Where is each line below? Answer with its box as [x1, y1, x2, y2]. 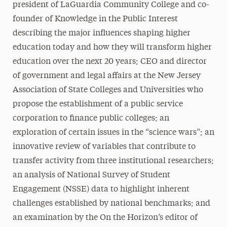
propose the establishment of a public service [12, 100, 183, 108]
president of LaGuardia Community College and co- [12, 1, 209, 9]
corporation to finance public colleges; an [12, 115, 169, 123]
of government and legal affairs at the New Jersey [12, 72, 201, 80]
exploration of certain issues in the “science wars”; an [12, 129, 214, 137]
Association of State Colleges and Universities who [12, 86, 203, 94]
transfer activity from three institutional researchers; [12, 157, 214, 165]
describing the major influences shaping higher [12, 29, 191, 37]
